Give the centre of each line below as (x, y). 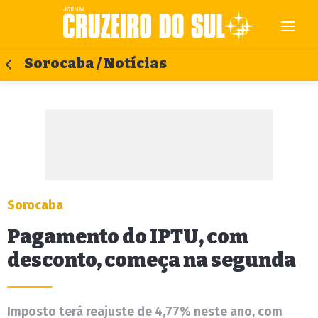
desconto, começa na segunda (152, 260)
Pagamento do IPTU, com (128, 237)
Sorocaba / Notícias (95, 64)
